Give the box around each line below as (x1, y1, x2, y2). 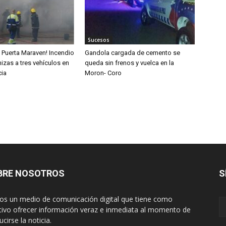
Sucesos (88, 36, 109, 44)
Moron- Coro (85, 69, 122, 77)
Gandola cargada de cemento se (85, 49, 180, 57)
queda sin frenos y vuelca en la (85, 59, 174, 67)
